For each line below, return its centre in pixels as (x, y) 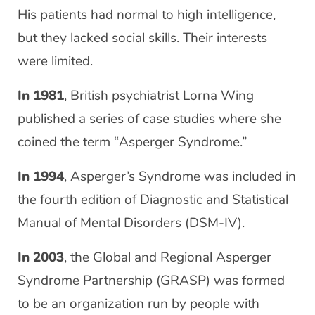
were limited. (55, 61)
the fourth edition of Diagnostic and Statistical (153, 200)
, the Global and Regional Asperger (168, 257)
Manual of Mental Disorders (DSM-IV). (131, 223)
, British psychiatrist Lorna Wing (159, 96)
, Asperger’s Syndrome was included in (180, 176)
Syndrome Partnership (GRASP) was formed (151, 281)
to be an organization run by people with (139, 304)
